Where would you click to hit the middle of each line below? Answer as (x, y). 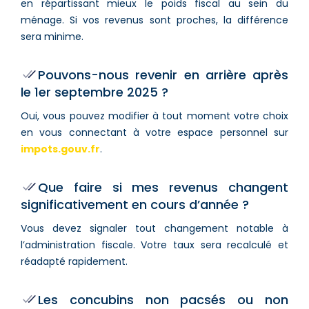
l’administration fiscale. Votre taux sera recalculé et (154, 245)
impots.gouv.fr (60, 149)
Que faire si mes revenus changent (163, 187)
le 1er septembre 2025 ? (94, 92)
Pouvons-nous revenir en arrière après (163, 74)
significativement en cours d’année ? (135, 204)
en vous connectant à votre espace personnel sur (154, 132)
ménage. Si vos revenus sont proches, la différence (154, 20)
